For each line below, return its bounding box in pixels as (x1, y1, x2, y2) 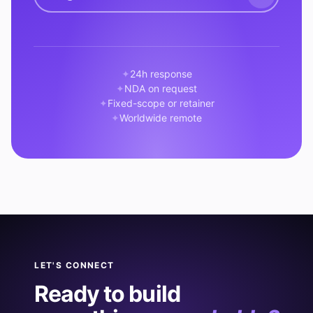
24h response (129, 68, 192, 80)
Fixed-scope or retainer (107, 97, 214, 109)
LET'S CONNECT (34, 260, 115, 270)
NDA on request (124, 82, 197, 94)
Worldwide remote (119, 112, 202, 124)
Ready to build (34, 280, 180, 307)
